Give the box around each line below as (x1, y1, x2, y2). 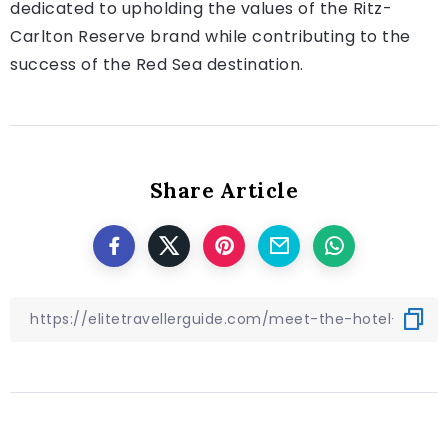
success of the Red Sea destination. (10, 52, 304, 76)
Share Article (149, 176, 299, 204)
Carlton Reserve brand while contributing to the (10, 24, 411, 48)
